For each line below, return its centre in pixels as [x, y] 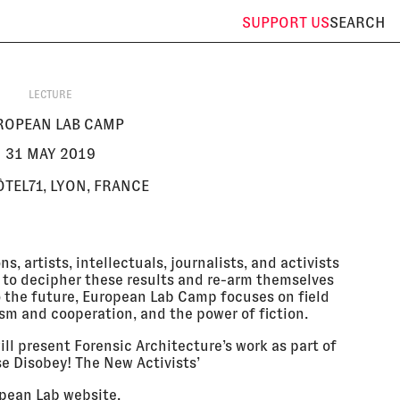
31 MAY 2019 [50, 154]
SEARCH [357, 23]
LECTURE [50, 94]
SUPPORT [276, 23]
